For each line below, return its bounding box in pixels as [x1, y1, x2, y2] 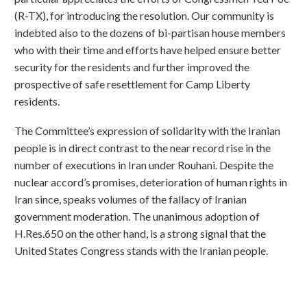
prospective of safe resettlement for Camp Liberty [14, 77, 250, 91]
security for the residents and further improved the [14, 60, 249, 74]
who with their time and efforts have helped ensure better [14, 43, 281, 57]
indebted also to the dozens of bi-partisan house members [14, 26, 286, 40]
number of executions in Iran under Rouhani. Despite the [14, 158, 273, 171]
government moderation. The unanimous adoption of [14, 209, 260, 223]
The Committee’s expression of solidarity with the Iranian [14, 123, 280, 137]
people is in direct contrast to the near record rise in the [14, 140, 271, 154]
